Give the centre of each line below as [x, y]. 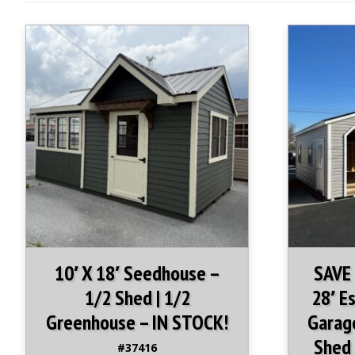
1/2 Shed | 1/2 [137, 298]
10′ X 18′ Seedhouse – [137, 273]
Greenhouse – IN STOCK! [137, 323]
